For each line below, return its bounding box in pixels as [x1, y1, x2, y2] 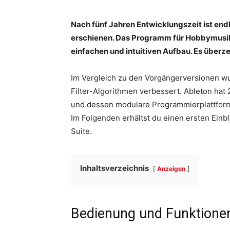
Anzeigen [157, 164, 185, 172]
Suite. [71, 126, 92, 136]
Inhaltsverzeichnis [80, 163, 149, 173]
